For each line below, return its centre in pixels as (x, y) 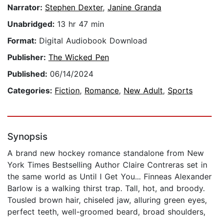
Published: (29, 74)
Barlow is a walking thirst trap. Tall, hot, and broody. (106, 188)
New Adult (143, 91)
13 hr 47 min (81, 24)
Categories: (31, 91)
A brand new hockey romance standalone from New (106, 153)
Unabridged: (32, 24)
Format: (23, 41)
